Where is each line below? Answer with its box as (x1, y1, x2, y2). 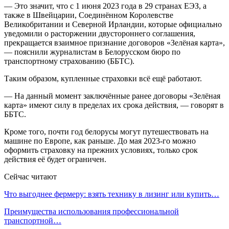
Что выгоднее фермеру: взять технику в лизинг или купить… (4, 189, 219, 198)
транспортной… (4, 216, 61, 225)
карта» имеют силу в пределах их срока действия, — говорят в (4, 100, 224, 109)
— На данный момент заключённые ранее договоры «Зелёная (4, 91, 220, 100)
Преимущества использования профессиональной (4, 207, 179, 216)
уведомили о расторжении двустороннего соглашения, (4, 29, 195, 38)
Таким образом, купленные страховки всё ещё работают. (4, 74, 202, 83)
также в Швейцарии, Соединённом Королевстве (4, 10, 173, 19)
